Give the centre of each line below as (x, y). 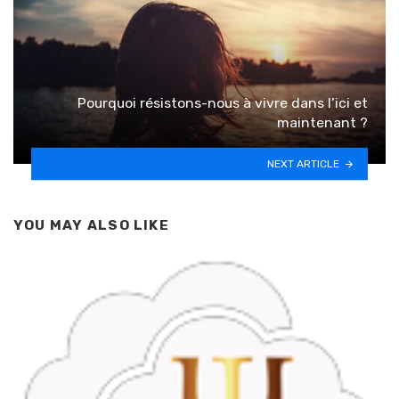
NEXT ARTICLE (304, 163)
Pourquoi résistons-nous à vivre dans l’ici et (223, 102)
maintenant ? (322, 122)
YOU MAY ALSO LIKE (91, 225)
